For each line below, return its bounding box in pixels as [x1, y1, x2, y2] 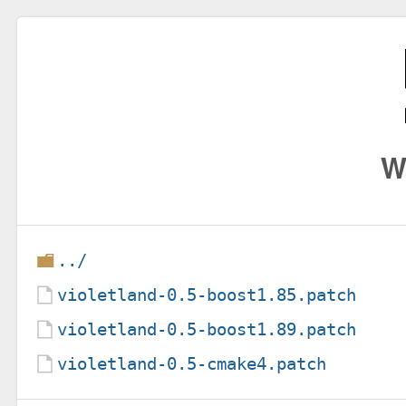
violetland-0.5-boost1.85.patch [57, 284, 357, 305]
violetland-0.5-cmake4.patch [57, 353, 327, 374]
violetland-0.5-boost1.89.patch [57, 318, 357, 340]
